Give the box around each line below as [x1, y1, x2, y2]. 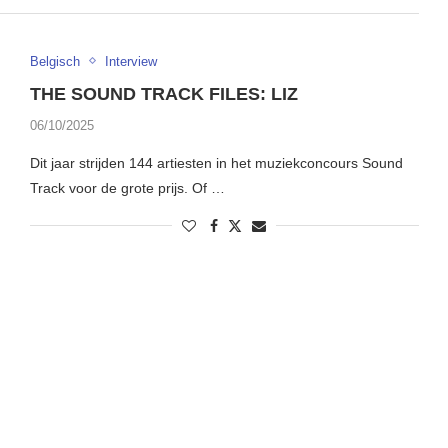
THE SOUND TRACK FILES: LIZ [29, 83, 298, 104]
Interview [104, 53, 157, 69]
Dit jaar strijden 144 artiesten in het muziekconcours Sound [29, 154, 403, 171]
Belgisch [29, 53, 80, 69]
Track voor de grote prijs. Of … [29, 179, 225, 196]
